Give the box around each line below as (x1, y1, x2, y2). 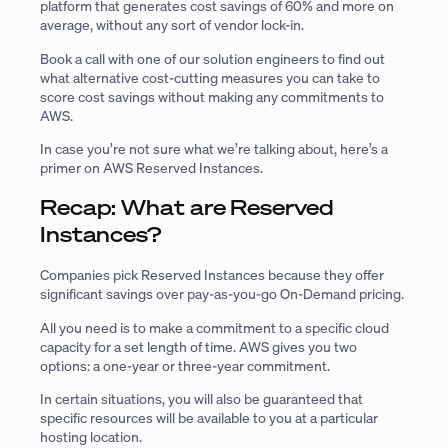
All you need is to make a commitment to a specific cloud (40, 317, 389, 337)
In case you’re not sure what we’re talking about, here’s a (40, 138, 388, 158)
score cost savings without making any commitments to (40, 86, 384, 106)
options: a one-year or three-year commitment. (40, 355, 333, 375)
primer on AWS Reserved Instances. (40, 157, 263, 177)
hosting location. (40, 426, 145, 446)
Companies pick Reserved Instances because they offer (40, 265, 384, 285)
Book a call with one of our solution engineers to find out (40, 48, 385, 68)
